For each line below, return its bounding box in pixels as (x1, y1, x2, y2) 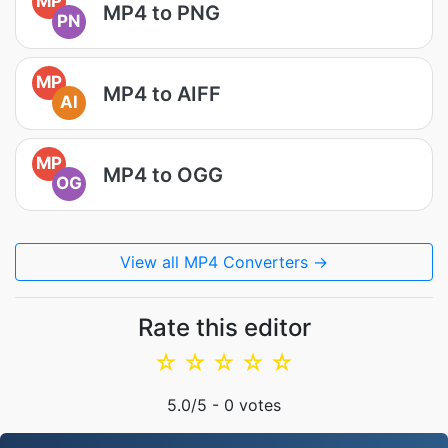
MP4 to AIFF (103, 81, 221, 106)
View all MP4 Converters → (120, 252, 328, 272)
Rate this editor (137, 313, 311, 342)
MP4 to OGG (103, 162, 223, 187)
